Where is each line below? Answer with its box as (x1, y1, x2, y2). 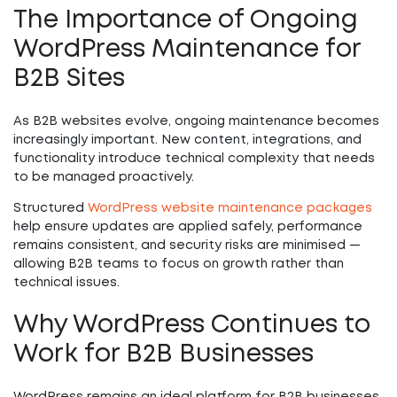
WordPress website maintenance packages (88, 203, 372, 214)
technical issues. (13, 277, 120, 288)
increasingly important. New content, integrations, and (13, 135, 362, 145)
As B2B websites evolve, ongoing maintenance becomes (13, 116, 379, 127)
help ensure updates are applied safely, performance (13, 222, 362, 232)
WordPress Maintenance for (13, 39, 361, 61)
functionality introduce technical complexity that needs (13, 153, 375, 164)
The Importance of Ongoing (13, 10, 358, 32)
